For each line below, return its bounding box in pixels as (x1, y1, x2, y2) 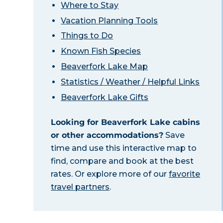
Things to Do (61, 31, 113, 41)
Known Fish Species (61, 46, 141, 56)
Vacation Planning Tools (61, 15, 158, 25)
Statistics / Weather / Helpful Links (61, 77, 200, 87)
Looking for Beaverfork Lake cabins (51, 117, 201, 127)
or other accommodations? (51, 130, 164, 140)
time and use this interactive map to (51, 143, 197, 153)
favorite (169, 169, 201, 179)
